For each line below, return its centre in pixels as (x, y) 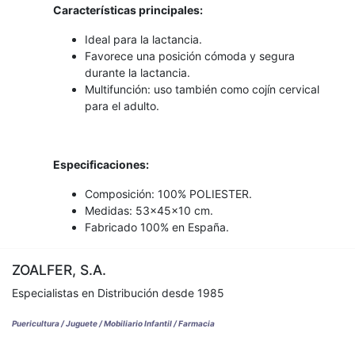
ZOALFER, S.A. (59, 270)
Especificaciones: (101, 164)
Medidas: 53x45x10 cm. (149, 210)
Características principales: (128, 10)
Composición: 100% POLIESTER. (169, 194)
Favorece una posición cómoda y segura (190, 56)
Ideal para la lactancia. (144, 39)
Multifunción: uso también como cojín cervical (202, 89)
